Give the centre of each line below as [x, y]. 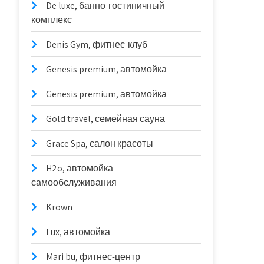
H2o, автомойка [80, 168]
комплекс [52, 20]
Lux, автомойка [78, 232]
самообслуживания [74, 182]
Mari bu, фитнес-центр [93, 257]
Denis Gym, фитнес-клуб [97, 44]
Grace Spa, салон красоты [100, 143]
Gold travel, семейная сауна [106, 119]
